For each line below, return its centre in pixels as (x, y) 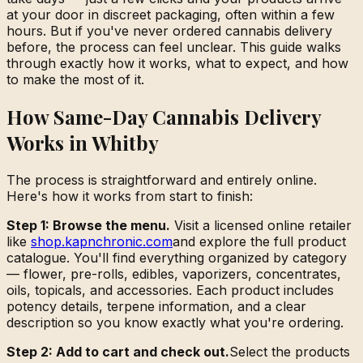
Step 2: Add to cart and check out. (118, 351)
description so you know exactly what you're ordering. (175, 322)
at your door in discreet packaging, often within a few (171, 14)
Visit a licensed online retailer (261, 225)
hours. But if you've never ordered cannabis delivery (169, 30)
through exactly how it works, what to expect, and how (177, 63)
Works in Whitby (83, 142)
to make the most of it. (75, 79)
